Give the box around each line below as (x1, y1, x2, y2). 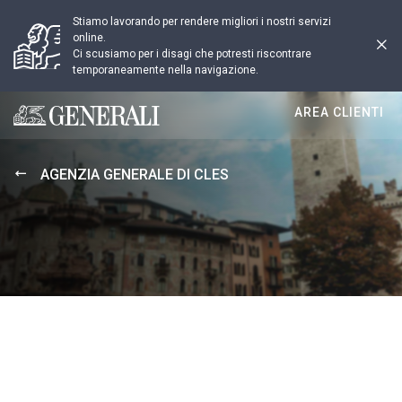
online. (73, 31, 106, 44)
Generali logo (13, 115, 96, 132)
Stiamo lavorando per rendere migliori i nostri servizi (73, 15, 331, 28)
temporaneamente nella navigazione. (73, 64, 258, 76)
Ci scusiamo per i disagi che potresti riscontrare (73, 48, 311, 60)
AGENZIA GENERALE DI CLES (40, 166, 229, 183)
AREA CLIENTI (294, 105, 384, 119)
